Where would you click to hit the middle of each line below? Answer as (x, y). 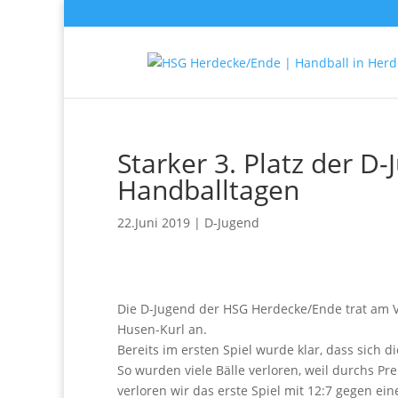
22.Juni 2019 (154, 223)
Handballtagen (208, 190)
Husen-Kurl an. (162, 329)
